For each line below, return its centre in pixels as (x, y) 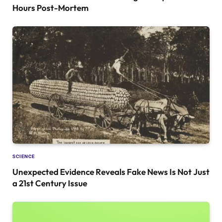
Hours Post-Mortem (51, 7)
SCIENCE (24, 156)
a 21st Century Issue (50, 183)
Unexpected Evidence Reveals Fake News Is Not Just (111, 171)
